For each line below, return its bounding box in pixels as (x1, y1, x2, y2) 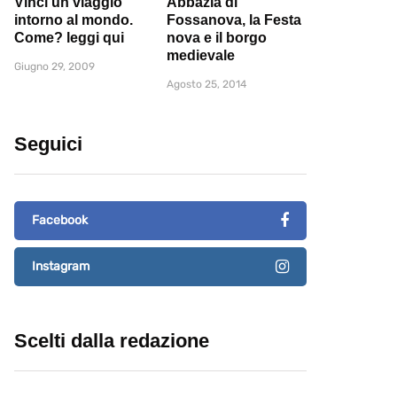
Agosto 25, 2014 (167, 78, 246, 91)
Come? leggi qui (14, 30, 124, 46)
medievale (167, 48, 235, 64)
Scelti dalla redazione (14, 330, 209, 353)
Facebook (32, 213, 88, 229)
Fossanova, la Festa (167, 12, 301, 28)
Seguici (14, 133, 82, 156)
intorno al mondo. (14, 12, 133, 28)
